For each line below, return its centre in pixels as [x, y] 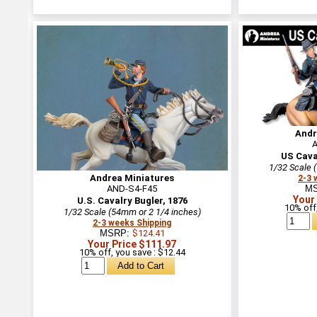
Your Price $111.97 [132, 244]
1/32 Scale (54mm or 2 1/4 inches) [132, 212]
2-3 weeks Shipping [132, 223]
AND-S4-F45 [132, 188]
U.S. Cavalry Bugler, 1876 [132, 200]
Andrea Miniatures [132, 178]
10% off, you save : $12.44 [132, 252]
